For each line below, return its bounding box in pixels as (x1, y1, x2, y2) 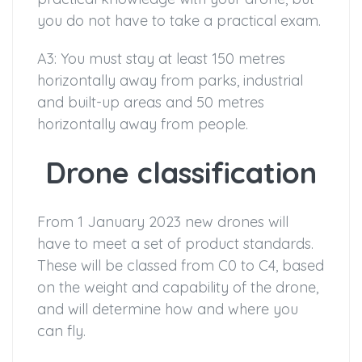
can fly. (37, 322, 86, 341)
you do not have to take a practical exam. (37, 11, 321, 31)
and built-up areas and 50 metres (37, 93, 264, 112)
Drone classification (45, 154, 317, 192)
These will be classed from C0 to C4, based (37, 256, 324, 276)
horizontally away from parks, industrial (37, 71, 303, 90)
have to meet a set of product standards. (37, 234, 314, 254)
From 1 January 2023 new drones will (37, 213, 288, 232)
